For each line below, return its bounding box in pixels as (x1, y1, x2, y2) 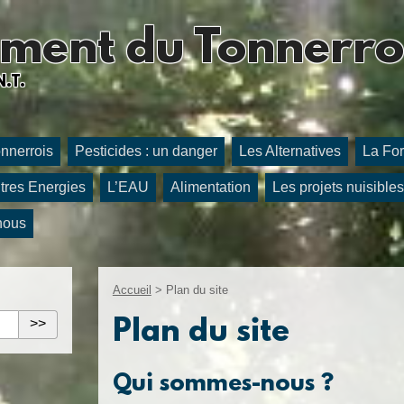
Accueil (112, 282, 151, 297)
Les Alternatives (239, 142, 341, 159)
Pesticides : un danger (75, 142, 217, 159)
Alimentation (170, 179, 251, 195)
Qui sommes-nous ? (112, 370, 334, 398)
